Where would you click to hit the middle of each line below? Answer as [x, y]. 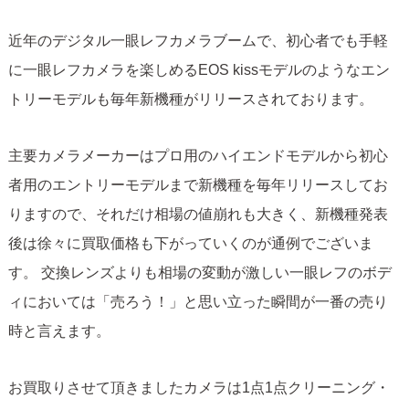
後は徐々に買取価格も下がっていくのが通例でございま [190, 244]
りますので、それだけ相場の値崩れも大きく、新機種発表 [198, 215]
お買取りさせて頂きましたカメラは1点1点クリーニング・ [199, 388]
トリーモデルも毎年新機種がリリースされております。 [190, 100]
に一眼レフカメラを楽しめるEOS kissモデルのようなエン [199, 70]
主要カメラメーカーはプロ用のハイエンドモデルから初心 [198, 156]
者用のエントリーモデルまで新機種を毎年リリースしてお [198, 185]
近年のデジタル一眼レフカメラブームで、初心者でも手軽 [198, 41]
